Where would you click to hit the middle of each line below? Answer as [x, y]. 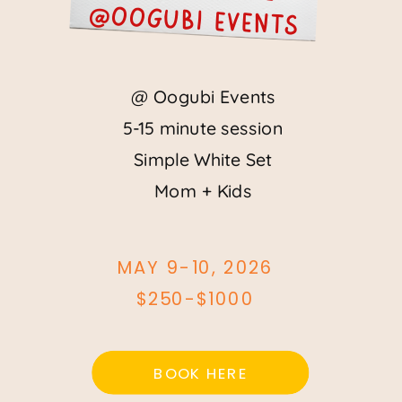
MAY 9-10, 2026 [195, 268]
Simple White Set [203, 160]
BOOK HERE [200, 372]
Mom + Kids [203, 191]
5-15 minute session [203, 128]
